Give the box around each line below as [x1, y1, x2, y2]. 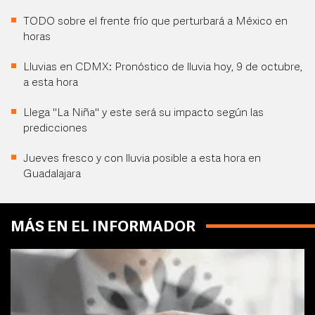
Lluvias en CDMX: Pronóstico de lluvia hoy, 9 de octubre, [23, 62, 302, 74]
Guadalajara [23, 169, 81, 181]
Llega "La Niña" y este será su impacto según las [23, 108, 264, 120]
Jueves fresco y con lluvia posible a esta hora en [23, 153, 261, 165]
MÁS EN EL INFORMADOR [11, 220, 195, 236]
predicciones [23, 123, 87, 135]
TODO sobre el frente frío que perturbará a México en [23, 16, 288, 28]
